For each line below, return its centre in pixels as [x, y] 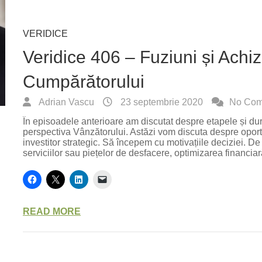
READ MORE [52, 211]
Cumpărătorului [84, 82]
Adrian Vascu [66, 102]
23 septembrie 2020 [161, 102]
